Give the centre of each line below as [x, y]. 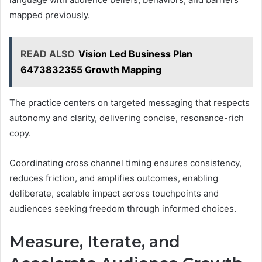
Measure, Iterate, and [95, 242]
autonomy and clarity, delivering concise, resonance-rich [127, 118]
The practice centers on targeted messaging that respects [130, 103]
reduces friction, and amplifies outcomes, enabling [114, 178]
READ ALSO [48, 54]
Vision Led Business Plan [135, 54]
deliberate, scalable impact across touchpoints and [114, 194]
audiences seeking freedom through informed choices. [123, 209]
